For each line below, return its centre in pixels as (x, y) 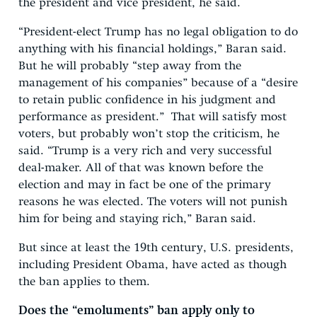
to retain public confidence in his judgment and (147, 100)
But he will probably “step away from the (130, 66)
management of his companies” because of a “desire (158, 83)
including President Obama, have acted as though (152, 265)
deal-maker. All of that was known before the (141, 168)
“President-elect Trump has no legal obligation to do (158, 32)
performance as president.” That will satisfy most (152, 117)
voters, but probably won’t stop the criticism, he (149, 134)
